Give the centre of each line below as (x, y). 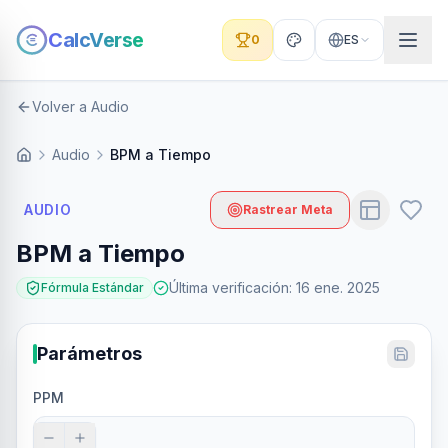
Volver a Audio (80, 106)
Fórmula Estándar (92, 287)
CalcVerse (96, 40)
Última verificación (229, 287)
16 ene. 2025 (338, 287)
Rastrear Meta (288, 209)
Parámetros (89, 353)
